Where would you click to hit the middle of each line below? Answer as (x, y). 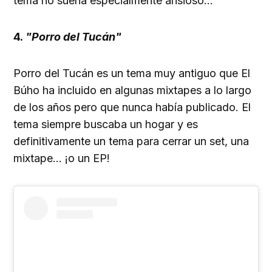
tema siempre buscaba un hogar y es (106, 124)
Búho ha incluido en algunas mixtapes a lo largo (133, 90)
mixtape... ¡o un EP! (62, 158)
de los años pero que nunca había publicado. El (132, 107)
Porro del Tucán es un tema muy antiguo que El (132, 73)
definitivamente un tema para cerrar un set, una (131, 141)
